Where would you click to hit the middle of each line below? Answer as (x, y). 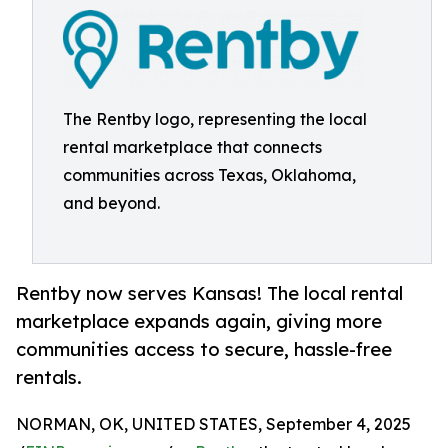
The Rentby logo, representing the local (215, 119)
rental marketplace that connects (192, 147)
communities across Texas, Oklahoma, (209, 175)
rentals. (49, 377)
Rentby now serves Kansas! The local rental (209, 293)
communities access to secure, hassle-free (204, 349)
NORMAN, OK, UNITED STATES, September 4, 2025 (213, 424)
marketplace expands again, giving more (199, 321)
